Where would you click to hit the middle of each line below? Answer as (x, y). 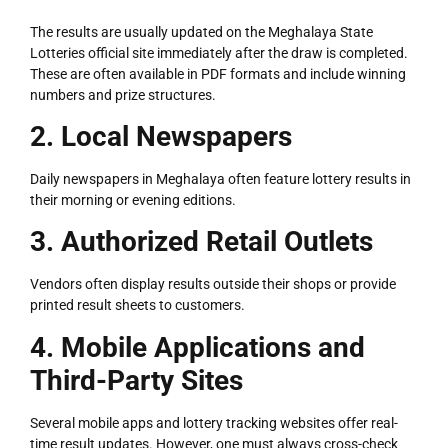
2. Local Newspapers (161, 137)
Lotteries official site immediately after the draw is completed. (219, 52)
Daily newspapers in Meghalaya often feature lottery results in (220, 179)
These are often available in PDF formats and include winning (218, 73)
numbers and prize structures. (123, 94)
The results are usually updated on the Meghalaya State (201, 31)
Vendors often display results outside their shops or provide (213, 284)
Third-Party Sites (136, 380)
